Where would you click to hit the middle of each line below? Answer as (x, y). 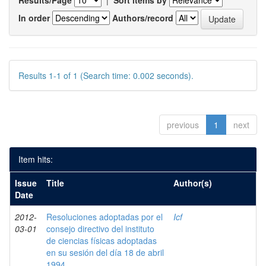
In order (34, 18)
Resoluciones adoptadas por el (104, 217)
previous (183, 125)
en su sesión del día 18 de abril (105, 252)
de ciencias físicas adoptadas (102, 240)
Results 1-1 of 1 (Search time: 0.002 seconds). (106, 75)
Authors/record (143, 18)
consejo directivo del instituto (100, 229)
